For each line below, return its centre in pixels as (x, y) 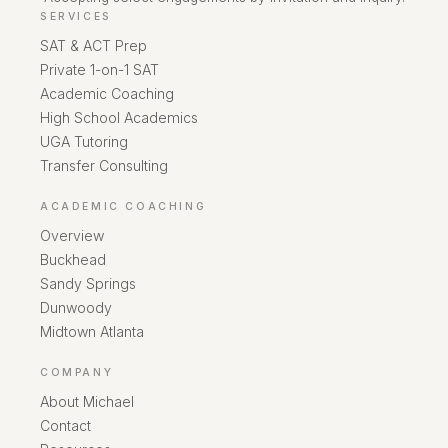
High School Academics (119, 117)
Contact (65, 425)
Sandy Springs (88, 283)
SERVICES (76, 16)
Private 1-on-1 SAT (99, 69)
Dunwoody (76, 307)
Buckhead (73, 259)
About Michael (87, 401)
